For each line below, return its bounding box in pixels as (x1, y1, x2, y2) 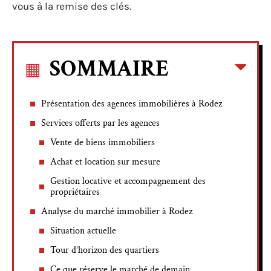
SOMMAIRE (50, 53, 169, 83)
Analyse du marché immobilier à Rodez (41, 204, 192, 218)
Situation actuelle (50, 224, 116, 237)
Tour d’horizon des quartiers (50, 243, 159, 256)
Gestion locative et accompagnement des (50, 174, 206, 188)
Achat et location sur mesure (50, 155, 160, 168)
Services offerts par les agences (41, 116, 160, 129)
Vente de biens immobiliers (50, 135, 155, 149)
